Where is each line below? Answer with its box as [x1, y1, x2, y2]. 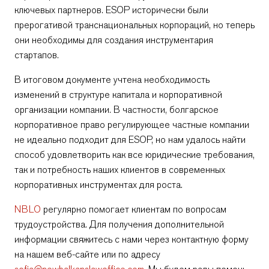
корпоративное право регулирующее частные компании [14, 118, 249, 131]
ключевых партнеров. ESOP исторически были [14, 4, 208, 16]
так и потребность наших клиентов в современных [14, 163, 225, 176]
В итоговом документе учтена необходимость [14, 73, 210, 86]
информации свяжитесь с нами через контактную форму [14, 233, 249, 246]
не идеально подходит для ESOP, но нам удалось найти [14, 133, 246, 146]
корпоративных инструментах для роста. [14, 178, 183, 191]
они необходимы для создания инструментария [14, 34, 213, 46]
